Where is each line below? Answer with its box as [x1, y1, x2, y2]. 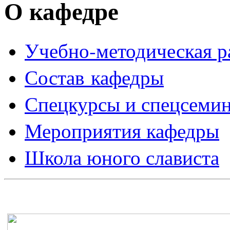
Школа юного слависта [25, 143, 219, 170]
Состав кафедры [25, 63, 164, 90]
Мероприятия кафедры [25, 117, 219, 144]
